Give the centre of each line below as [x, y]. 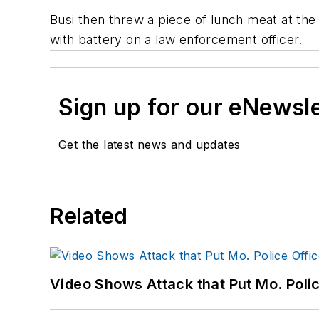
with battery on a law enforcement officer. [176, 40]
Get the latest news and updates [150, 145]
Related [89, 216]
